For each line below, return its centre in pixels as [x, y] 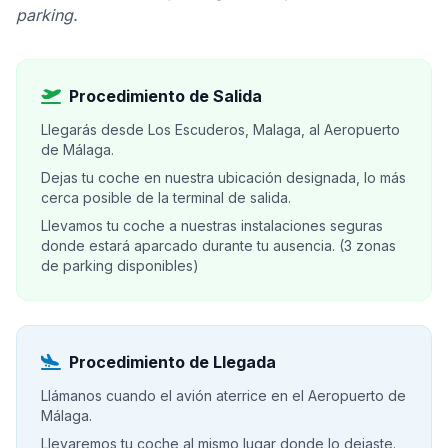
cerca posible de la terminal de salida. [166, 197]
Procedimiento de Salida [165, 96]
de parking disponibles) [120, 265]
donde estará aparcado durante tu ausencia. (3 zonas [218, 245]
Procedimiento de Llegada [172, 362]
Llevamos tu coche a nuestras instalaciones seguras [212, 225]
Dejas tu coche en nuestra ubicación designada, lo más [223, 177]
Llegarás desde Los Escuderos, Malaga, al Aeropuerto [220, 129]
